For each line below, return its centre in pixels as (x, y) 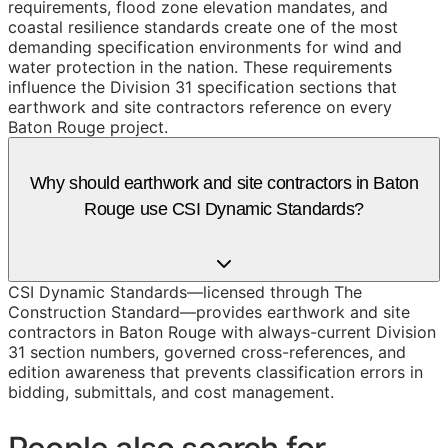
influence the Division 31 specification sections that (202, 87)
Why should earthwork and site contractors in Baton (224, 183)
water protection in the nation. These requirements (200, 67)
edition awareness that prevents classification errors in (215, 372)
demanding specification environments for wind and (205, 47)
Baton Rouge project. (88, 127)
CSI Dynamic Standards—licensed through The (185, 292)
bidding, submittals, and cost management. (171, 392)
